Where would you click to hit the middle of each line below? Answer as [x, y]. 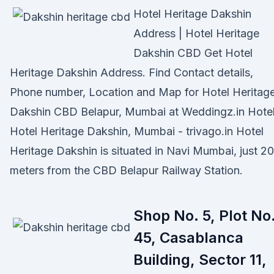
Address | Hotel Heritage [196, 33]
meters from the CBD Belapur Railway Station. [126, 170]
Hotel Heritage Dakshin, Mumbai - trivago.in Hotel [137, 131]
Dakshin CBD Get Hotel [193, 53]
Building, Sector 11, [200, 260]
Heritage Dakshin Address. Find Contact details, [131, 72]
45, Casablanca [188, 238]
